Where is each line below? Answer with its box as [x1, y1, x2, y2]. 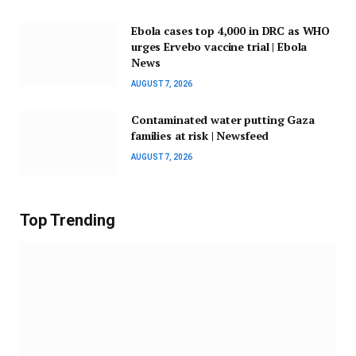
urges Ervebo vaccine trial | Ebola [131, 38, 308, 54]
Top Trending [20, 210, 115, 230]
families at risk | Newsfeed [131, 127, 269, 143]
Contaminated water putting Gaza [131, 111, 315, 127]
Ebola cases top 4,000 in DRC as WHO [131, 22, 331, 38]
